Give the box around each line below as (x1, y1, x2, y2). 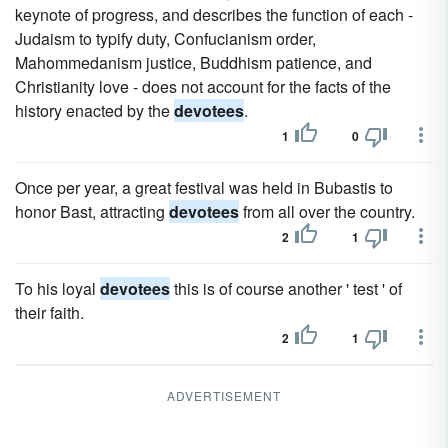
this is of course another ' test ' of (170, 277, 402, 300)
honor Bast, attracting (15, 200, 169, 223)
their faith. (15, 301, 84, 324)
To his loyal (15, 277, 100, 300)
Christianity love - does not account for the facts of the (15, 75, 391, 98)
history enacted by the (15, 99, 174, 122)
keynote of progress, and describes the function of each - (15, 3, 413, 26)
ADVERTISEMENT (167, 387, 281, 404)
